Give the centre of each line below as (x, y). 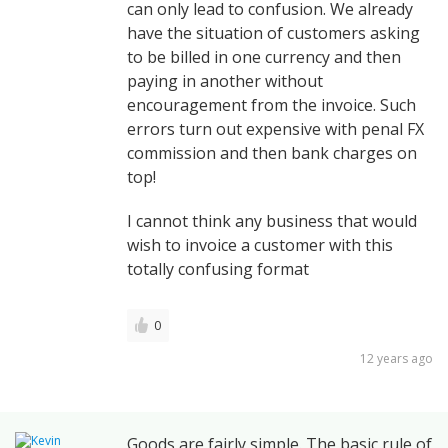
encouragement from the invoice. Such (271, 104)
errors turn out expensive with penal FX (275, 128)
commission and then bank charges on (272, 152)
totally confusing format (218, 268)
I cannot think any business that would (272, 220)
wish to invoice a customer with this (260, 244)
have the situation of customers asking (273, 32)
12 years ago (396, 358)
